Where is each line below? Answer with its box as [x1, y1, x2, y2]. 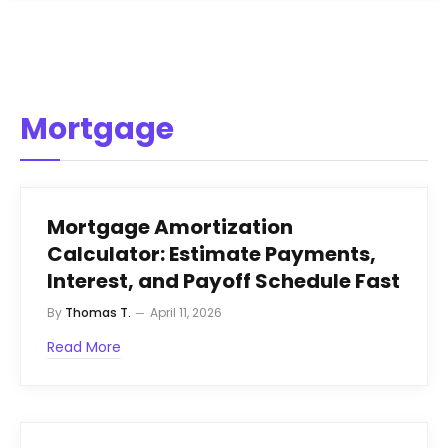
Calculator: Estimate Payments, [47, 240, 376, 269]
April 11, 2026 [150, 304, 222, 322]
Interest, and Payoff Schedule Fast [47, 267, 400, 296]
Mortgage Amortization [47, 213, 293, 242]
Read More [47, 337, 121, 358]
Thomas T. [65, 304, 131, 322]
